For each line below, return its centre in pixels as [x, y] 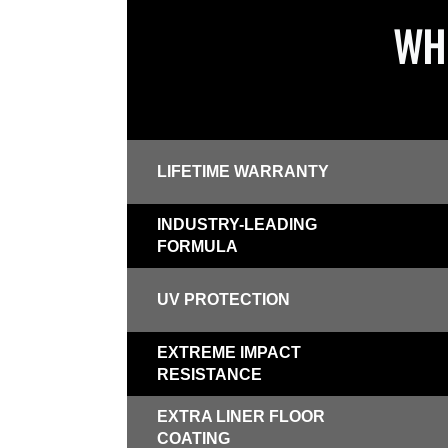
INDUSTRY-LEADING [237, 225]
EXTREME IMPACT [229, 353]
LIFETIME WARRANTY [243, 172]
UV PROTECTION [223, 300]
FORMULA [197, 247]
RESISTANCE [209, 375]
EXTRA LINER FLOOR [241, 417]
